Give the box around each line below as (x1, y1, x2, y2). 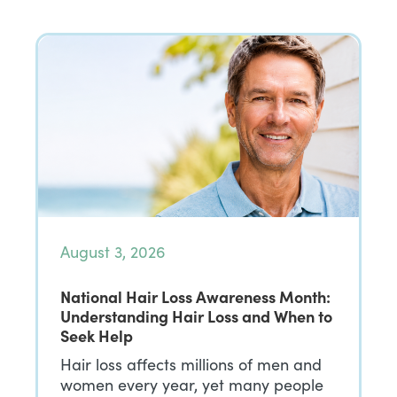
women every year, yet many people (60, 374, 323, 395)
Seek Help (60, 324, 136, 346)
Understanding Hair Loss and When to (60, 305, 332, 327)
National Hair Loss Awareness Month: (60, 285, 331, 307)
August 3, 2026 (60, 241, 166, 262)
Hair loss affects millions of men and (60, 354, 322, 375)
